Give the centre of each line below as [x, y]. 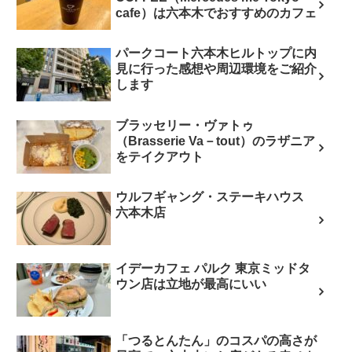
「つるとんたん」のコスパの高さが [216, 340]
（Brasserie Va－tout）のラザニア [215, 141]
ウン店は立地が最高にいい [191, 284]
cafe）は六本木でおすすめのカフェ [216, 13]
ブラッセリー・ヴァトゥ [185, 125]
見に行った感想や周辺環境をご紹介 [216, 69]
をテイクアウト [159, 156]
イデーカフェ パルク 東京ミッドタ [213, 269]
